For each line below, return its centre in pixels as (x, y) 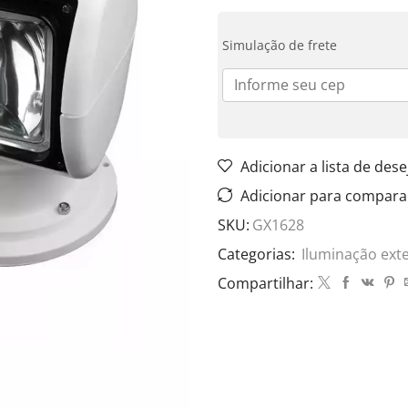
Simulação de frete (280, 45)
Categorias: (258, 254)
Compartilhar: (265, 283)
